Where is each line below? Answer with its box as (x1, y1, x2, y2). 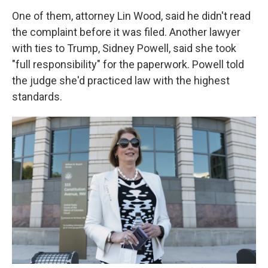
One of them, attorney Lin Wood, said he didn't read (12, 10, 251, 23)
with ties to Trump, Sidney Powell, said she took (12, 42, 236, 55)
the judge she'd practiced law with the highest (12, 74, 230, 87)
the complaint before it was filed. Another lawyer (12, 26, 240, 39)
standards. (12, 90, 62, 103)
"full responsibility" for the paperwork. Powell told (12, 58, 244, 71)
